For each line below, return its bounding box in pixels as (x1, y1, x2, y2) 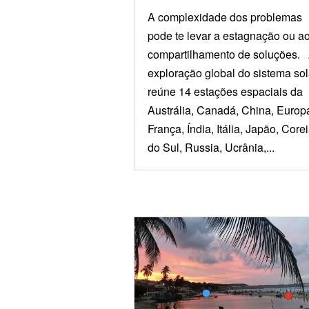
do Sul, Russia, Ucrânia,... (147, 139, 275, 155)
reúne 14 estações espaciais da (147, 83, 303, 99)
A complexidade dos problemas (147, 9, 302, 25)
